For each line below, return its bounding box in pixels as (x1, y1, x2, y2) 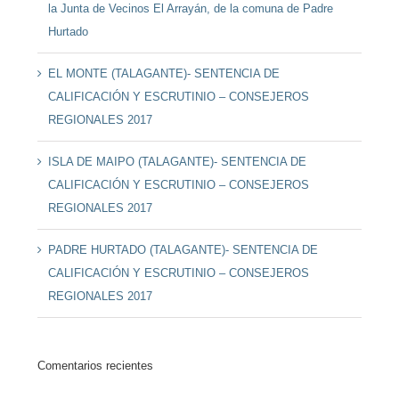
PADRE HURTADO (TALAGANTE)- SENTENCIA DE (47, 242, 318, 256)
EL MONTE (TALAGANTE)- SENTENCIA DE (47, 66, 280, 80)
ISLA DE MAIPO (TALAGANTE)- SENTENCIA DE (47, 154, 306, 168)
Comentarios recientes (37, 358, 153, 372)
